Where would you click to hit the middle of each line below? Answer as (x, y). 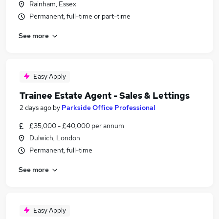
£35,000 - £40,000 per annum (77, 126)
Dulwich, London (55, 138)
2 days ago (35, 108)
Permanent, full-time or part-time (80, 16)
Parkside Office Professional (109, 108)
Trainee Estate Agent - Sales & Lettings (105, 96)
